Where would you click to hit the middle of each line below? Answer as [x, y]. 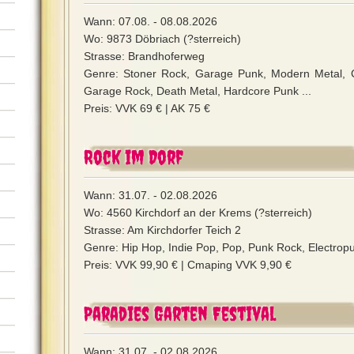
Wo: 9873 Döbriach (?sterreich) [162, 39]
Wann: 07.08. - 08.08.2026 [151, 21]
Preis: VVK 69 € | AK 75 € [147, 108]
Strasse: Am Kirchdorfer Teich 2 [162, 230]
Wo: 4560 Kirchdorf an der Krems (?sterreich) [198, 213]
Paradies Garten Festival [180, 313]
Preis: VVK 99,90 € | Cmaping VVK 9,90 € [188, 265]
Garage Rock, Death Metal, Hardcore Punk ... [198, 91]
